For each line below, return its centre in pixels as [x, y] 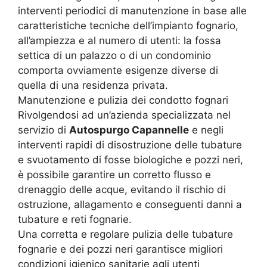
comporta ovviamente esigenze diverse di [118, 71]
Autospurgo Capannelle [129, 130]
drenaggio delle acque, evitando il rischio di [122, 190]
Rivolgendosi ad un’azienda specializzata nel [124, 115]
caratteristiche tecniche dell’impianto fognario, [128, 26]
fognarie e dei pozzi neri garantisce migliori [120, 249]
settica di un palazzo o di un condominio [114, 56]
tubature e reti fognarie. [75, 220]
